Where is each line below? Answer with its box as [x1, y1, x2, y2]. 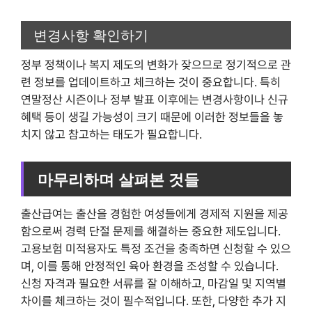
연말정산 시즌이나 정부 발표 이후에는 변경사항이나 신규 [21, 93, 288, 107]
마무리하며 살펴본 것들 [38, 167, 199, 190]
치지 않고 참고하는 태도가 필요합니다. [21, 127, 202, 142]
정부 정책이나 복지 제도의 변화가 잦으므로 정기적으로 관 [21, 58, 291, 72]
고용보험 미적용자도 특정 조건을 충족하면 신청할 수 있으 [21, 241, 291, 256]
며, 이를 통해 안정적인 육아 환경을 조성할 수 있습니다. [21, 258, 279, 273]
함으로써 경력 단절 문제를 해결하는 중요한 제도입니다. [21, 224, 281, 238]
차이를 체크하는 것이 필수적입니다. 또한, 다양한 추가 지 [21, 293, 286, 308]
